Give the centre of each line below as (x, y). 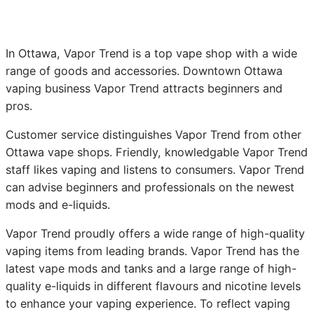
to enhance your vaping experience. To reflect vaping (148, 304)
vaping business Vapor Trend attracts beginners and (144, 88)
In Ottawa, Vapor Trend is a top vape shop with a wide (151, 53)
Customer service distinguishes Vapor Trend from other (153, 135)
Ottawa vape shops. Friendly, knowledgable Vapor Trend (157, 152)
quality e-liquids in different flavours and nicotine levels (153, 286)
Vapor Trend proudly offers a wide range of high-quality (155, 234)
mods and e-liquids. (58, 205)
